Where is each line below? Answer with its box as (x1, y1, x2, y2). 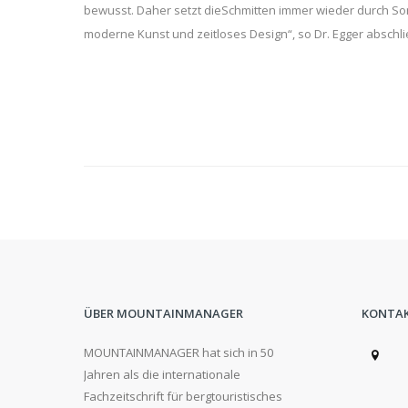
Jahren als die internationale (84, 366, 240, 382)
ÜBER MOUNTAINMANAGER (84, 305, 243, 321)
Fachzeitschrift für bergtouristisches (84, 388, 282, 404)
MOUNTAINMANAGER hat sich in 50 (84, 344, 273, 361)
